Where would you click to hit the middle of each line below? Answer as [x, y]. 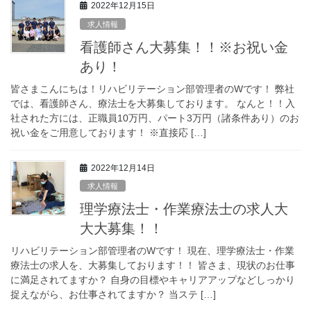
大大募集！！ [121, 229]
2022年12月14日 [123, 168]
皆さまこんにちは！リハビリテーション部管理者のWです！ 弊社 [152, 89]
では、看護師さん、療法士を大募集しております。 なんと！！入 [153, 103]
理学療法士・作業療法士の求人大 [184, 209]
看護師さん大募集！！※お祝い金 [184, 47]
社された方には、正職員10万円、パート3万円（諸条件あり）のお [155, 118]
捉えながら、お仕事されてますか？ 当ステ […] [113, 295]
